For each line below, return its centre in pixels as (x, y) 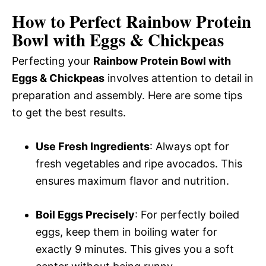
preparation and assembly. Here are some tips (127, 95)
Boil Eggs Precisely (85, 214)
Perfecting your (53, 61)
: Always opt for (189, 146)
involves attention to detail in (179, 78)
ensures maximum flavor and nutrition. (132, 180)
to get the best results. (69, 112)
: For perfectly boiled (187, 214)
